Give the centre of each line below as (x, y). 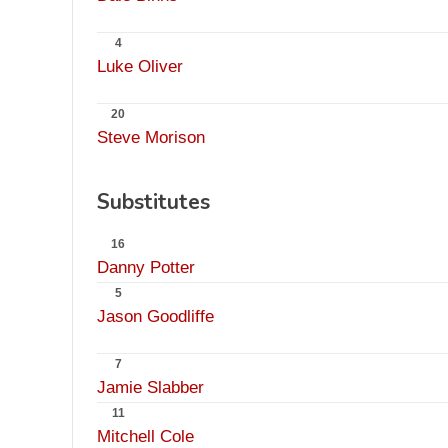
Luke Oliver (140, 66)
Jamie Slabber (150, 387)
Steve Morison (151, 137)
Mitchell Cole (145, 436)
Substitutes (153, 202)
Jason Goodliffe (155, 316)
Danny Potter (146, 267)
